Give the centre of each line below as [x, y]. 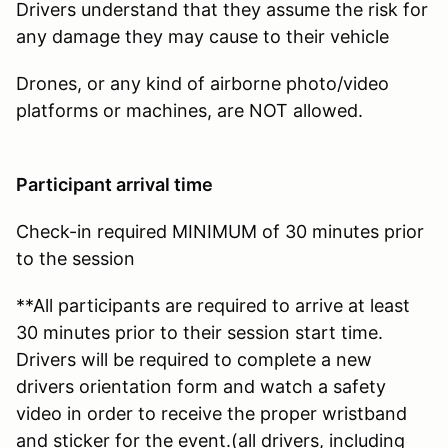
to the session [78, 258]
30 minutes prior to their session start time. [199, 332]
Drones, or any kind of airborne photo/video [202, 83]
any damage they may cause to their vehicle [202, 36]
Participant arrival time [114, 184]
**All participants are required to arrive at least [213, 305]
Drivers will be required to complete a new [194, 359]
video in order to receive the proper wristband [211, 413]
